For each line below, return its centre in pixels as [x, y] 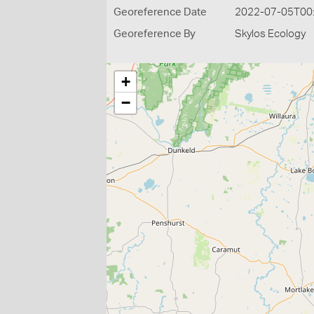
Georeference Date [160, 12]
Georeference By [155, 34]
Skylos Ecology [271, 34]
